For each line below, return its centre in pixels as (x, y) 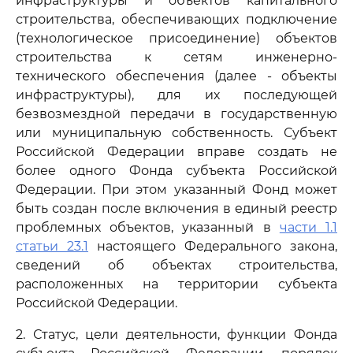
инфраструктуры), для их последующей (176, 95)
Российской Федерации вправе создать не (176, 152)
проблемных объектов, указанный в (148, 227)
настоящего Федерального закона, (213, 246)
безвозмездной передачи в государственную (176, 114)
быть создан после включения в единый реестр (176, 208)
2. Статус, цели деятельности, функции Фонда (176, 334)
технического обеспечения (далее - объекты (176, 76)
